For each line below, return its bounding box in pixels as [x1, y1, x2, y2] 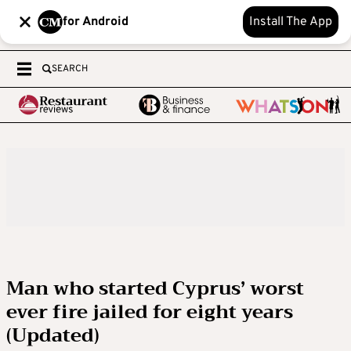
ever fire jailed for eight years [6, 295, 293, 328]
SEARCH [52, 63, 88, 75]
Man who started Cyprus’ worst [6, 272, 304, 305]
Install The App [249, 14, 332, 30]
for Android [63, 14, 128, 30]
